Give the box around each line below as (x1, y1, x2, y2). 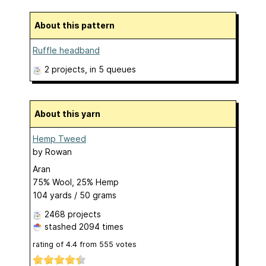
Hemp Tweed (33, 133, 86, 144)
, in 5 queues (85, 64, 136, 74)
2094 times (79, 221, 123, 232)
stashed (42, 221, 79, 232)
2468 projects (45, 208, 101, 219)
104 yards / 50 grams (33, 189, 116, 200)
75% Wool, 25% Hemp (33, 176, 119, 187)
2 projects (45, 64, 85, 74)
